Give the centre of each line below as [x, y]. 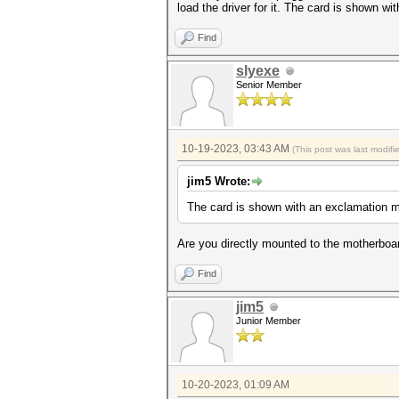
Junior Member [269, 321]
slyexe [258, 71]
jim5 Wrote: [219, 181]
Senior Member [269, 85]
